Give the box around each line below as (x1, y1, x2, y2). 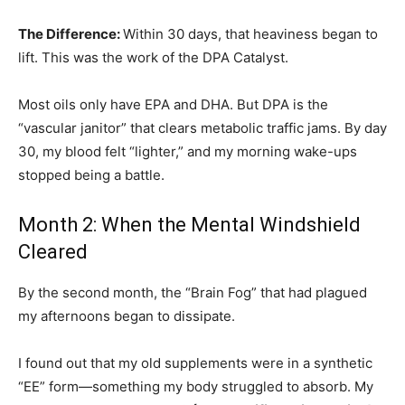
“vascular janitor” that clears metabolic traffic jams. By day (18, 118, 387, 137)
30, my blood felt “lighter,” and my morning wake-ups (18, 142, 357, 160)
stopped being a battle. (18, 165, 165, 184)
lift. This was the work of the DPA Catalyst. (18, 48, 288, 66)
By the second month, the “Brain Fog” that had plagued (18, 283, 367, 301)
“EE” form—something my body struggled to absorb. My (18, 377, 373, 395)
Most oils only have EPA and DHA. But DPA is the (18, 95, 328, 113)
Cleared (18, 240, 88, 263)
